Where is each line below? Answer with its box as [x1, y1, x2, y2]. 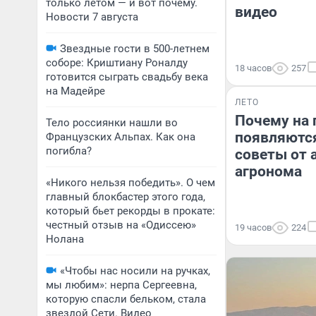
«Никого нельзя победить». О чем [46, 176, 215, 189]
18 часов [235, 63, 272, 73]
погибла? [46, 145, 92, 157]
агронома [235, 163, 302, 180]
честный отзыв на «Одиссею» [46, 219, 196, 231]
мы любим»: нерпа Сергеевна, [46, 279, 197, 291]
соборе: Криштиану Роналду [46, 56, 188, 69]
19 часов [235, 222, 272, 233]
